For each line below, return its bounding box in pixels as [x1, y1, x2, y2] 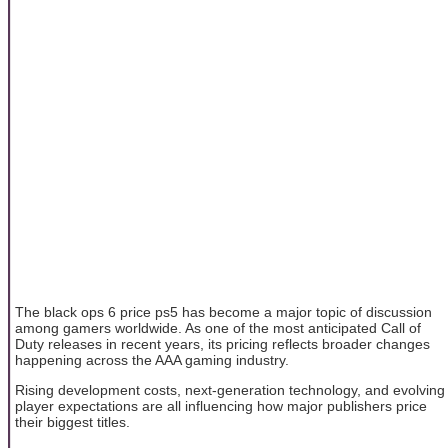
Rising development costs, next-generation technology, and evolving [15, 382, 445, 399]
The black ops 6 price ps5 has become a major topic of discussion [15, 303, 432, 320]
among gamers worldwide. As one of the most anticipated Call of [15, 319, 421, 336]
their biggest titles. [15, 414, 130, 431]
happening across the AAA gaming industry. [15, 351, 289, 368]
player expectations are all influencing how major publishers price [15, 398, 427, 415]
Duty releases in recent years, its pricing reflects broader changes [15, 335, 430, 352]
